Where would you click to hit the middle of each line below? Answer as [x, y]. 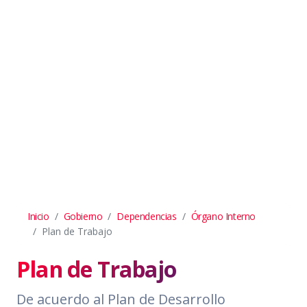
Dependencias [147, 216]
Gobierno [83, 216]
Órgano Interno [223, 216]
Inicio [38, 216]
